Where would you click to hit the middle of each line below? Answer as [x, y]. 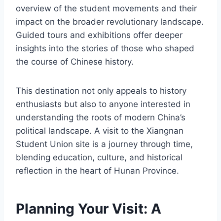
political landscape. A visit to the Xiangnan [100, 130]
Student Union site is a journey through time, [104, 144]
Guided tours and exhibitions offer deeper [99, 35]
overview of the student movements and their [106, 8]
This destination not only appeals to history [101, 91]
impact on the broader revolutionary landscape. [110, 21]
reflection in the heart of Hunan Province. [97, 170]
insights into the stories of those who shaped [105, 48]
